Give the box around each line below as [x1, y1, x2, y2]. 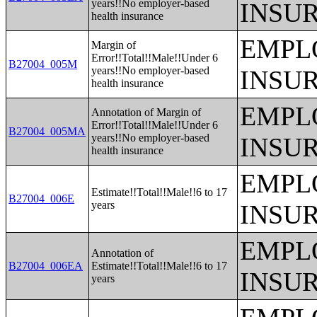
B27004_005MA [8, 125, 86, 137]
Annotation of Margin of [91, 106, 202, 118]
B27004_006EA [8, 260, 83, 272]
